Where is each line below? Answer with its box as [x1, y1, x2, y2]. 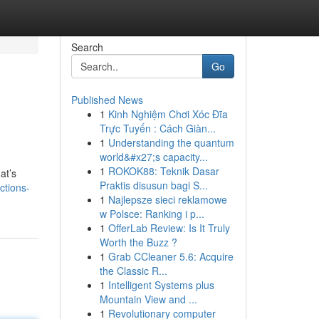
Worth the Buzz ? [99, 235, 177, 249]
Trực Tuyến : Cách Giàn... [99, 121, 216, 135]
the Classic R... [99, 263, 167, 278]
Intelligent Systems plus [108, 278, 214, 292]
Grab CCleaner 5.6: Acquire [108, 249, 234, 263]
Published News [70, 93, 143, 107]
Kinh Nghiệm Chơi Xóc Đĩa [108, 107, 228, 121]
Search [70, 40, 103, 54]
